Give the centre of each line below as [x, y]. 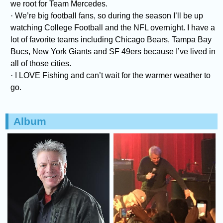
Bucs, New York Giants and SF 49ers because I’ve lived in [113, 51]
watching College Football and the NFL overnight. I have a [113, 27]
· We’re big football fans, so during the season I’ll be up [107, 15]
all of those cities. [41, 63]
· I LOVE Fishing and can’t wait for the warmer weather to [111, 75]
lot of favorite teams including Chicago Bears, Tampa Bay [111, 39]
